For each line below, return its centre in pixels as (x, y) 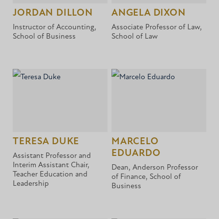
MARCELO (135, 142)
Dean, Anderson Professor (155, 167)
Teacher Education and (50, 174)
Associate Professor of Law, (157, 27)
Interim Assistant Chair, (51, 165)
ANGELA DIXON (149, 13)
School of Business (44, 36)
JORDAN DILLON (53, 13)
